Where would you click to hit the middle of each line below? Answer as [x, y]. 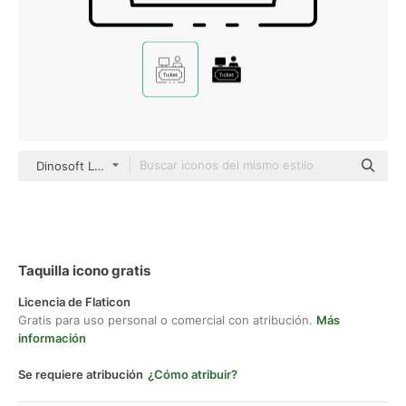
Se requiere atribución [81, 374]
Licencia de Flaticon [74, 302]
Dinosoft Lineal [78, 166]
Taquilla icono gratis [84, 271]
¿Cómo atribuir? [193, 374]
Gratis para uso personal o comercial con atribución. [167, 320]
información [52, 338]
